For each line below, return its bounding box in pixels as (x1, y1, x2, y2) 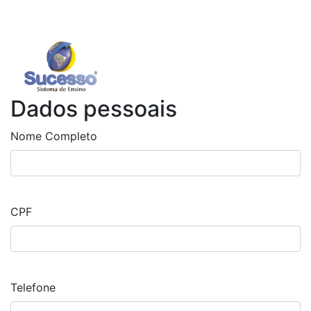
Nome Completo (10, 128, 97, 143)
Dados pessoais (10, 94, 177, 122)
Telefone (10, 280, 56, 294)
